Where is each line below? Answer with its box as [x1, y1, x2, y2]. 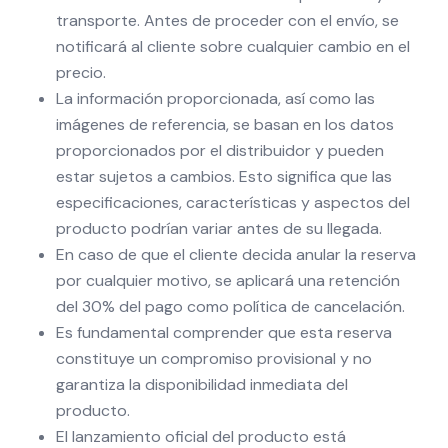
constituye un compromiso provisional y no [56, 348, 372, 369]
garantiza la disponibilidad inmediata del [56, 374, 348, 395]
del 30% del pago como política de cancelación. [56, 296, 405, 317]
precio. [56, 62, 106, 83]
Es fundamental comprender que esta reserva [56, 322, 392, 343]
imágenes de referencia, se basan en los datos [56, 114, 394, 135]
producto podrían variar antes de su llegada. [56, 218, 382, 239]
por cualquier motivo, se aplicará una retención [56, 270, 400, 291]
